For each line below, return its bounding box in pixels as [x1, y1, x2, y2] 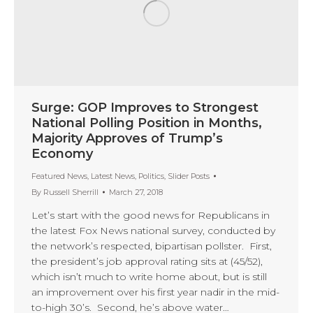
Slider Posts [168, 170, 210, 181]
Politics [138, 170, 164, 181]
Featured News [31, 170, 87, 181]
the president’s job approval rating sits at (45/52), [31, 254, 263, 268]
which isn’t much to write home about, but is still [31, 270, 267, 283]
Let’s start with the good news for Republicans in [31, 208, 270, 221]
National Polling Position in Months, [31, 115, 262, 131]
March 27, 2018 [109, 187, 163, 197]
